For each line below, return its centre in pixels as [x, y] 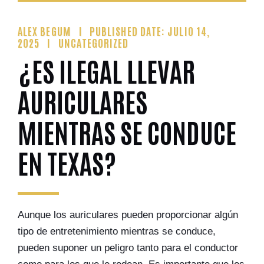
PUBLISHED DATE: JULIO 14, [150, 31]
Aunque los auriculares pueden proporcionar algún [128, 215]
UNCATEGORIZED [93, 42]
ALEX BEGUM [44, 31]
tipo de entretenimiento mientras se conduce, [117, 231]
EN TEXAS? [67, 162]
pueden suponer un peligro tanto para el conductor [128, 248]
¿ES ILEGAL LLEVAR [106, 70]
